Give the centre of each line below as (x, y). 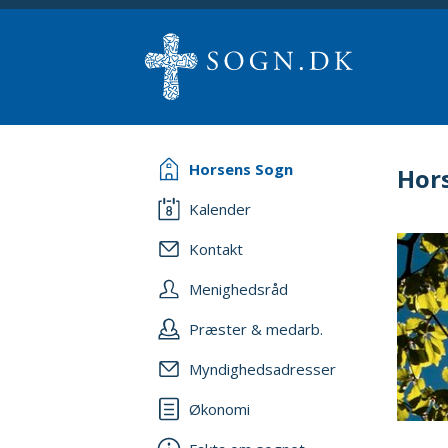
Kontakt (216, 249)
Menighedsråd (238, 289)
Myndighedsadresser (262, 369)
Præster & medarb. (256, 329)
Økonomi (219, 409)
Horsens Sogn (241, 169)
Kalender (220, 209)
